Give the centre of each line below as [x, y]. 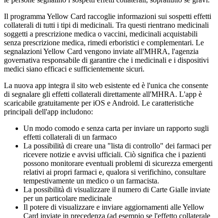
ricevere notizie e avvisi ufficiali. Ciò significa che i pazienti [115, 155]
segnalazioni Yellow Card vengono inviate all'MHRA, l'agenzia [101, 52]
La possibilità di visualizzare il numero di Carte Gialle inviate [117, 190]
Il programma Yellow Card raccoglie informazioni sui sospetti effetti [108, 17]
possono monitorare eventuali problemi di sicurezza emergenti [118, 163]
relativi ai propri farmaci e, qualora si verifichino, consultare [115, 172]
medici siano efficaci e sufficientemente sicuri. [74, 69]
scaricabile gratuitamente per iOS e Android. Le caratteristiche [99, 103]
